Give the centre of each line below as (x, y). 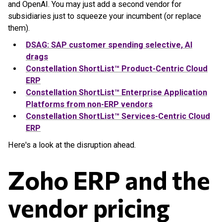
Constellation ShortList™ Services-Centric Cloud (118, 116)
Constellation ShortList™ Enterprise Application (116, 92)
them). (19, 28)
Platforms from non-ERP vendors (89, 104)
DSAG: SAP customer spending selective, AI (109, 45)
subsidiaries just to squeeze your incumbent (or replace (105, 16)
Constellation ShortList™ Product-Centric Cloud (117, 69)
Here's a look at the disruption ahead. (72, 145)
